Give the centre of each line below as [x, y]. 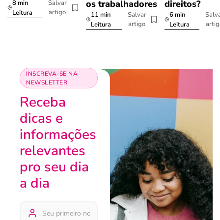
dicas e [41, 118]
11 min [100, 14]
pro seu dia [54, 167]
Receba [43, 102]
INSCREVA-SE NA [52, 73]
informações [58, 134]
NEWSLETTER [47, 82]
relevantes [53, 151]
